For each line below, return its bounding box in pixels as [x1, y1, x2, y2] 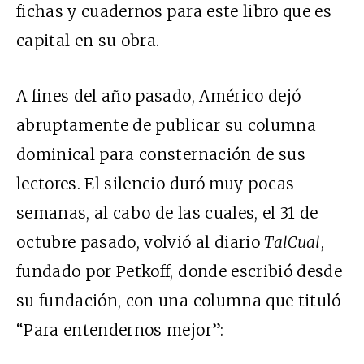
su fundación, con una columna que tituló [16, 291, 341, 311]
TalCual [264, 232, 321, 253]
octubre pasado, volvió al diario [16, 232, 265, 253]
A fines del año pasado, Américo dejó [16, 86, 301, 106]
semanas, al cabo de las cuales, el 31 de [16, 203, 318, 223]
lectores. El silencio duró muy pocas [16, 174, 295, 194]
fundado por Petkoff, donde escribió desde [16, 262, 343, 282]
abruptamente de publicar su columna [16, 115, 316, 136]
